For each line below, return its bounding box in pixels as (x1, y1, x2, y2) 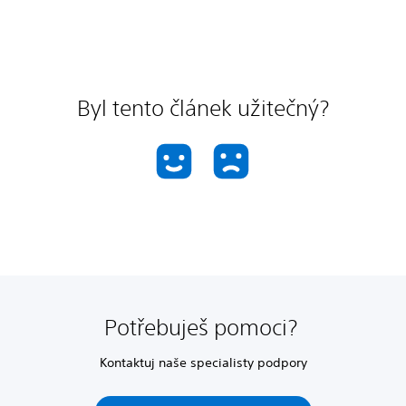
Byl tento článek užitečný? (77, 94, 329, 121)
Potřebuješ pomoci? (103, 314, 303, 340)
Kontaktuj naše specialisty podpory (99, 353, 307, 371)
